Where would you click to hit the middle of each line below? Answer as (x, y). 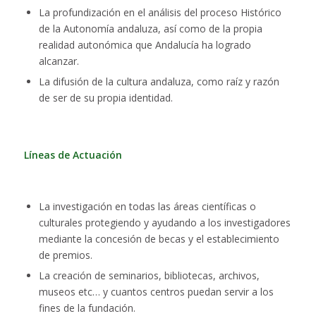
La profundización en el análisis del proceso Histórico (160, 13)
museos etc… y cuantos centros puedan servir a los (156, 292)
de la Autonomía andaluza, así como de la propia (150, 29)
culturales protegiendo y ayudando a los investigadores (164, 223)
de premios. (65, 255)
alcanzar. (59, 61)
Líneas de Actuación (73, 155)
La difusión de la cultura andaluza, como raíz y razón (159, 82)
